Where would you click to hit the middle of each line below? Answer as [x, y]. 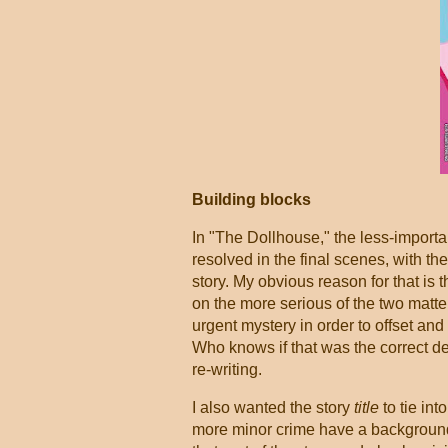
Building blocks [251, 199]
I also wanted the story [273, 407]
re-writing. [227, 369]
